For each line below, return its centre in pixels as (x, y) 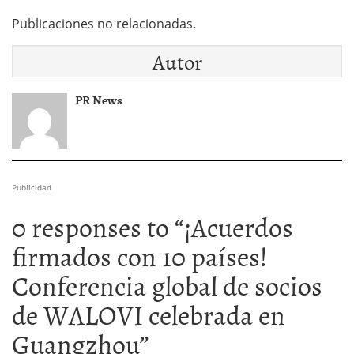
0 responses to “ (98, 226)
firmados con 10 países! (140, 255)
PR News (99, 99)
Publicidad (32, 187)
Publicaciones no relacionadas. (104, 23)
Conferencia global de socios (167, 284)
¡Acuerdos (238, 226)
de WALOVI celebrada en (149, 314)
